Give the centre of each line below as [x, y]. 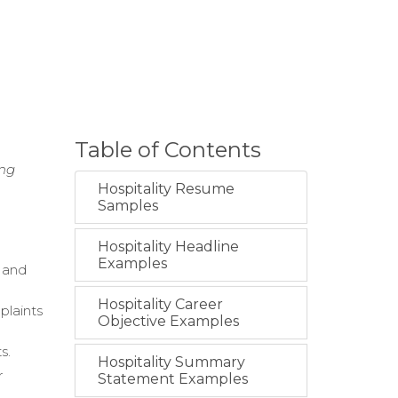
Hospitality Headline [168, 247]
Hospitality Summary [171, 362]
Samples [127, 206]
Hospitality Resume [166, 189]
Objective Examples [168, 321]
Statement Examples [172, 379]
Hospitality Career [160, 304]
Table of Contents [167, 150]
